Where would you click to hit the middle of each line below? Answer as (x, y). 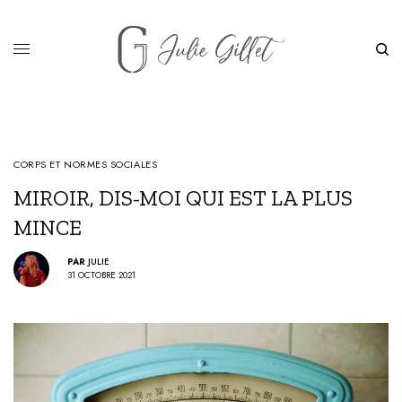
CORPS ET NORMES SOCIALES (86, 164)
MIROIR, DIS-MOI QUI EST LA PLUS (183, 197)
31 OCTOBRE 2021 (101, 275)
